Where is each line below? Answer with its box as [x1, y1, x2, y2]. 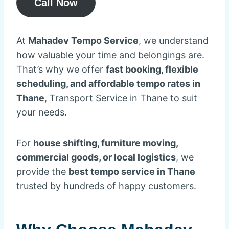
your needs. [16, 107, 67, 118]
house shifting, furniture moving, [33, 138, 178, 148]
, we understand [139, 35, 209, 46]
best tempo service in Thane [68, 166, 195, 177]
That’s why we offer [16, 64, 106, 75]
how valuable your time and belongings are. [16, 50, 204, 60]
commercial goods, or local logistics [16, 152, 176, 163]
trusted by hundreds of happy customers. [16, 180, 196, 191]
